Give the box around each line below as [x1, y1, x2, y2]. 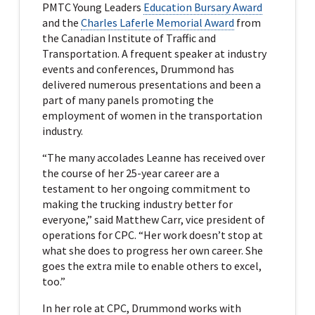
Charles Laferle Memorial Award [80, 15, 234, 30]
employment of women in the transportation [41, 108, 262, 122]
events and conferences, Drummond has [41, 61, 234, 76]
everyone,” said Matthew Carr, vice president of [41, 212, 265, 226]
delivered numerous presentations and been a [41, 77, 261, 91]
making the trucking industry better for [41, 196, 233, 211]
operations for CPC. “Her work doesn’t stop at [41, 227, 263, 242]
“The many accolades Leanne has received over [41, 150, 265, 165]
